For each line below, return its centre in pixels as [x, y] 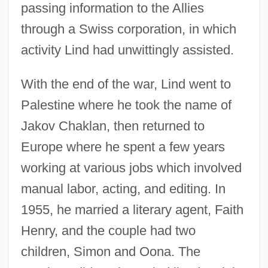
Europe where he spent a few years [123, 147]
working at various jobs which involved [131, 167]
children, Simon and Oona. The [110, 251]
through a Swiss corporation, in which [128, 29]
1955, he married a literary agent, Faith [132, 209]
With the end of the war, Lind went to [126, 84]
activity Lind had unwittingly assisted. [127, 50]
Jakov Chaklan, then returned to [112, 126]
